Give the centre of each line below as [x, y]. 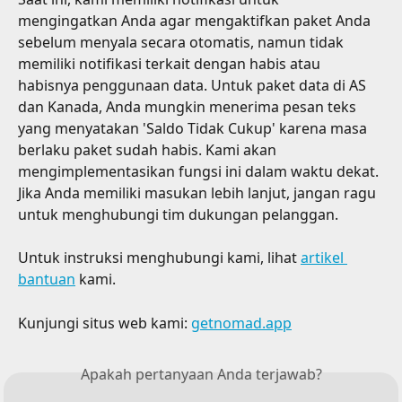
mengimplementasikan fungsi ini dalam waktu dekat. [200, 171]
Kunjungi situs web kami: [105, 323]
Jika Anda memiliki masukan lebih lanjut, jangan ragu [199, 193]
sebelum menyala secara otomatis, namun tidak [183, 42]
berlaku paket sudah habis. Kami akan [149, 150]
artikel [324, 258]
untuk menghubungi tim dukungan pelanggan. [178, 214]
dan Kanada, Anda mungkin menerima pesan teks [189, 107]
